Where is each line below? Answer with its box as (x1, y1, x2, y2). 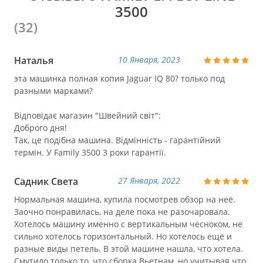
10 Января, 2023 (118, 54, 180, 66)
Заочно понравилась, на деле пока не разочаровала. (14, 205, 230, 217)
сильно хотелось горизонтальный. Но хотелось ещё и (14, 230, 232, 242)
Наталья (14, 53, 53, 67)
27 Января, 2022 (118, 175, 180, 187)
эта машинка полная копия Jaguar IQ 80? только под (14, 72, 225, 84)
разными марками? (14, 85, 93, 96)
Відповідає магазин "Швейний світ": (14, 109, 161, 121)
